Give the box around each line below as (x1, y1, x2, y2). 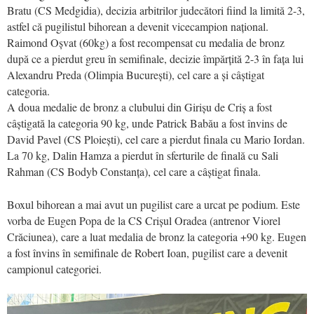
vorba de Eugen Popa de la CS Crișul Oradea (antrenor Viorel (7, 212, 280, 228)
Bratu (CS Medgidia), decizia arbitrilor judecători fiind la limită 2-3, (7, 2, 305, 18)
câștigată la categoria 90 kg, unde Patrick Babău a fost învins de (7, 115, 287, 130)
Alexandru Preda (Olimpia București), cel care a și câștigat (7, 67, 264, 82)
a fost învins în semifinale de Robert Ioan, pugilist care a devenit (7, 245, 287, 260)
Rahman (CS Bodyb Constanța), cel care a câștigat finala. (7, 163, 261, 179)
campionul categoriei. (7, 261, 102, 276)
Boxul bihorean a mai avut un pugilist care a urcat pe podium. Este (7, 196, 300, 212)
